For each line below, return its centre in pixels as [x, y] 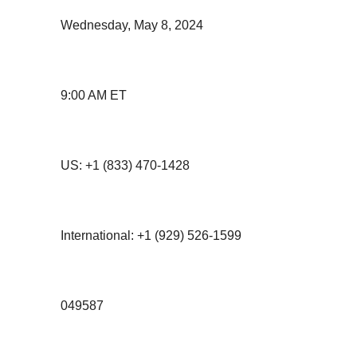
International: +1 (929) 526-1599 [151, 236]
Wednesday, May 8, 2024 [132, 25]
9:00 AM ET [94, 96]
